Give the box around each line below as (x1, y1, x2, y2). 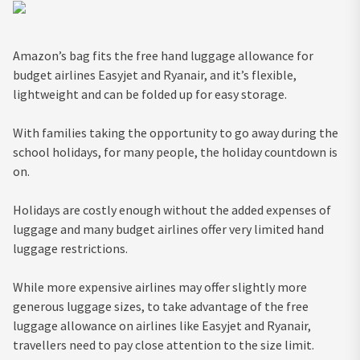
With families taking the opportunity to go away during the (13, 124, 338, 141)
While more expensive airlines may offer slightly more (13, 278, 307, 295)
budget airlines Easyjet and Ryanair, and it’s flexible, (13, 66, 297, 83)
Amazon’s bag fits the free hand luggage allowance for (13, 47, 313, 63)
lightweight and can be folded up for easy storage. (13, 85, 287, 102)
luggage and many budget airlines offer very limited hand (13, 220, 324, 237)
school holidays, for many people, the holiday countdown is (13, 143, 337, 160)
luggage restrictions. (13, 239, 128, 256)
